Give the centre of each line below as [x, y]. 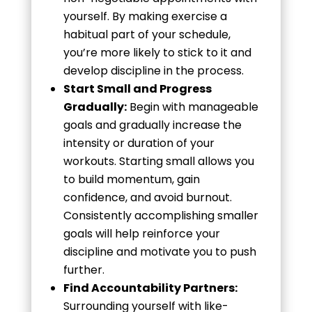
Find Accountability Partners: [150, 288]
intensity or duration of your [139, 143]
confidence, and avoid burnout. [147, 197]
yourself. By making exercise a [145, 16]
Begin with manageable [192, 107]
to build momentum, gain [131, 179]
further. [84, 270]
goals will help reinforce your [141, 233]
